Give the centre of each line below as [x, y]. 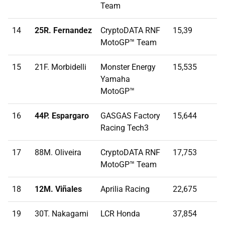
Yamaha [115, 79]
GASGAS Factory [130, 116]
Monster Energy [128, 67]
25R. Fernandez [63, 31]
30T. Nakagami [62, 214]
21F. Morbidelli [61, 67]
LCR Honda [120, 214]
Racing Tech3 [125, 128]
